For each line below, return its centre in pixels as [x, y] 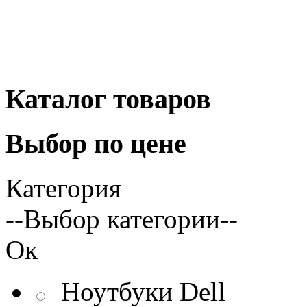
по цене [137, 144]
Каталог [56, 99]
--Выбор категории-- [122, 219]
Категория [63, 188]
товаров [159, 99]
